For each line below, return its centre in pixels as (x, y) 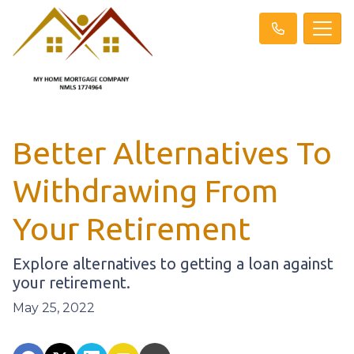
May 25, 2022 (54, 307)
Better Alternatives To (172, 153)
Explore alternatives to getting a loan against (173, 263)
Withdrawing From (145, 190)
